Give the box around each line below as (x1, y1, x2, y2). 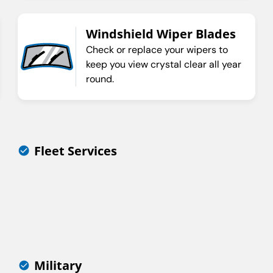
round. (86, 73, 115, 86)
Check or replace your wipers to (86, 43, 229, 57)
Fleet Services (34, 143, 117, 160)
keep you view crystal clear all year (86, 58, 242, 71)
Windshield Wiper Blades (86, 26, 236, 43)
